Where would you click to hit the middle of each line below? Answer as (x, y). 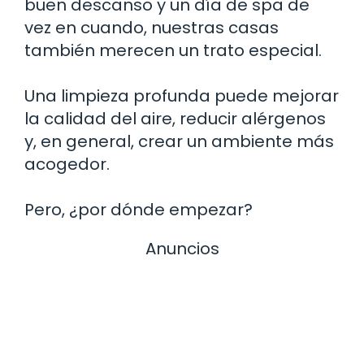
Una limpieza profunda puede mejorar (182, 95)
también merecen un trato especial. (173, 50)
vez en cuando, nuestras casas (152, 27)
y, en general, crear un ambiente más (179, 141)
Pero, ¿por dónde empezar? (139, 209)
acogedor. (67, 164)
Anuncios (182, 248)
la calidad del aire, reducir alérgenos (175, 118)
